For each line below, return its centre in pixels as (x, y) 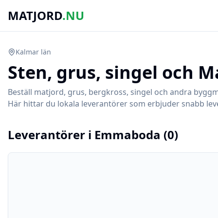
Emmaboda (127, 135)
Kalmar (27, 52)
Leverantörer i (51, 135)
